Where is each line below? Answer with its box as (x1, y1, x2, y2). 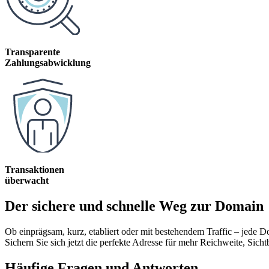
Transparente (5, 47, 60, 58)
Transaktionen (5, 165, 64, 175)
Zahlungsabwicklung (5, 58, 91, 68)
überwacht (5, 175, 49, 186)
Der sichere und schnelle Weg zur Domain (5, 198, 264, 214)
